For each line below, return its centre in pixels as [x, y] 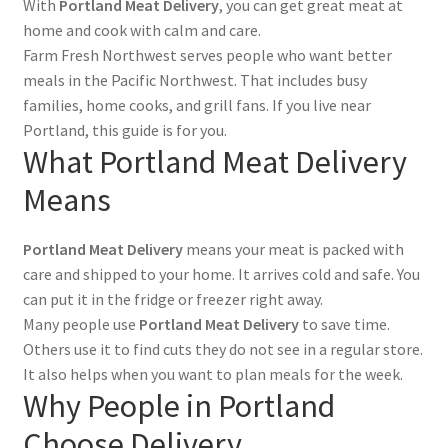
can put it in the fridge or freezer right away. [172, 298]
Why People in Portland [178, 405]
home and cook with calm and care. [141, 30]
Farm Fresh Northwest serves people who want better [207, 55]
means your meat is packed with [293, 248]
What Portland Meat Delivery [214, 162]
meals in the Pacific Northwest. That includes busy [194, 80]
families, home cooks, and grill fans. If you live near [196, 105]
